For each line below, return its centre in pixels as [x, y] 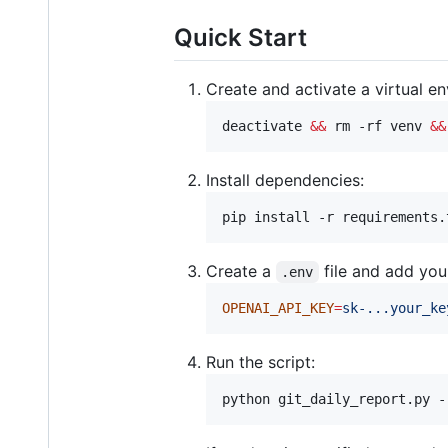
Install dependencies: [285, 179]
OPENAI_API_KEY [278, 307]
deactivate [266, 125]
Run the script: [260, 361]
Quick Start [240, 37]
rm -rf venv [378, 125]
